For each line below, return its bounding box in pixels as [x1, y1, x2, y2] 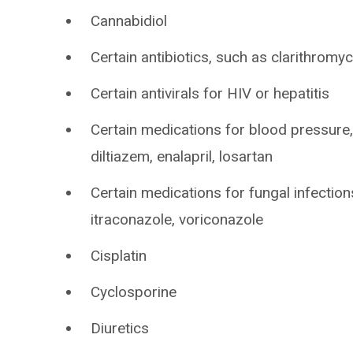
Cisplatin [91, 247, 147, 265]
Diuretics [91, 319, 150, 337]
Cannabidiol [91, 12, 168, 30]
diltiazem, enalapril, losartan [91, 147, 273, 165]
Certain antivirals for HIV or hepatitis [91, 84, 330, 102]
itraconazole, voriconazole [91, 210, 264, 229]
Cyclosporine [91, 283, 177, 301]
